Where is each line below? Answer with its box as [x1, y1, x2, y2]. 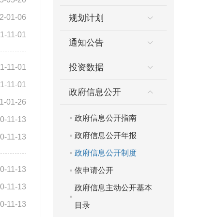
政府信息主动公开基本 [74, 184, 152, 192]
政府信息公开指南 [74, 114, 137, 122]
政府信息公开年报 [74, 131, 137, 139]
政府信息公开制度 [74, 149, 137, 157]
